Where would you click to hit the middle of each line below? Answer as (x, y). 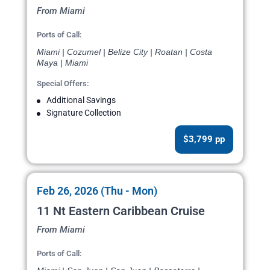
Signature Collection (84, 113)
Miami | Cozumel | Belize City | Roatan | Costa (124, 52)
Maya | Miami (62, 63)
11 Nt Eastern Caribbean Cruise (121, 211)
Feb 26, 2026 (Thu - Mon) (97, 191)
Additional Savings (81, 100)
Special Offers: (63, 84)
